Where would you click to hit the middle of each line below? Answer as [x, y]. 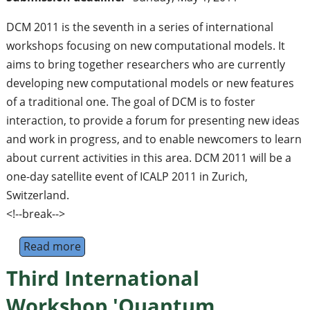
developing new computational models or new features [150, 83]
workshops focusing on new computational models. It [145, 46]
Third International [102, 278]
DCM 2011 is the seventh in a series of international [139, 27]
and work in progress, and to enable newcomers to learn [154, 139]
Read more [52, 247]
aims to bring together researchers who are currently [145, 65]
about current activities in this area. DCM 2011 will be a [148, 158]
